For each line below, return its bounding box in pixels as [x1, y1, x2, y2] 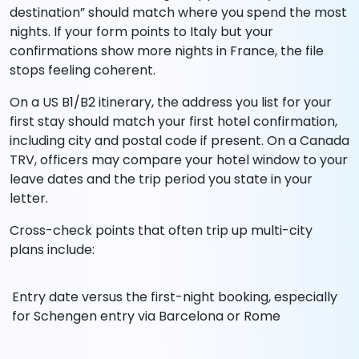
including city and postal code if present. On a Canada [10, 131, 349, 151]
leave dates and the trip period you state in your [10, 170, 313, 189]
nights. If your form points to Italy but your [10, 22, 273, 42]
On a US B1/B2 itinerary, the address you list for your [10, 93, 332, 112]
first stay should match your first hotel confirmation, [10, 112, 337, 131]
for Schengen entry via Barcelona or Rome [12, 307, 280, 326]
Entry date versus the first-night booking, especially [12, 288, 337, 307]
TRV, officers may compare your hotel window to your [10, 151, 348, 170]
